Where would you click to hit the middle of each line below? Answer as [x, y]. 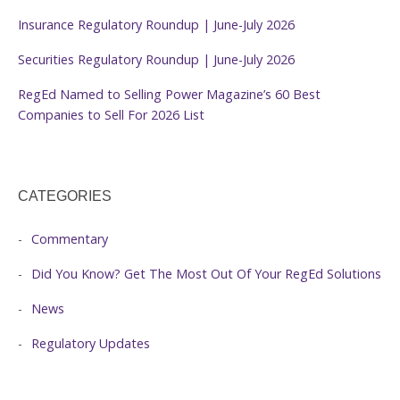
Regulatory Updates [91, 344]
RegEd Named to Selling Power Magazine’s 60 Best [169, 95]
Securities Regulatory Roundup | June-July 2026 [156, 60]
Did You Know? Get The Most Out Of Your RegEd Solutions [206, 274]
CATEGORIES [65, 196]
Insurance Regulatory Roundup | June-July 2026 [156, 25]
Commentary [70, 239]
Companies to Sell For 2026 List [111, 115]
